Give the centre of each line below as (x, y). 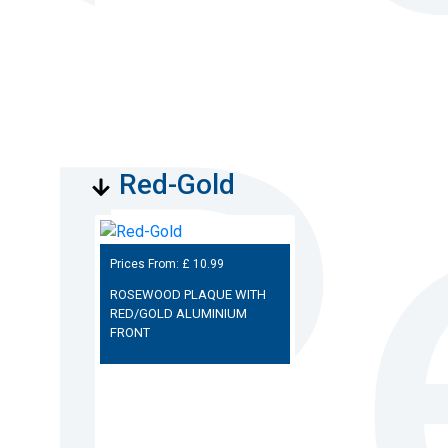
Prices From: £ (151, 264)
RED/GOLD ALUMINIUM (178, 313)
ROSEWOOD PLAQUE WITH (187, 294)
